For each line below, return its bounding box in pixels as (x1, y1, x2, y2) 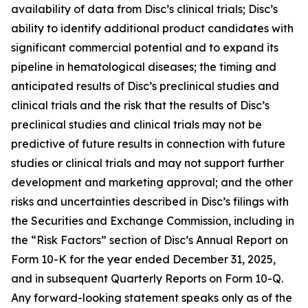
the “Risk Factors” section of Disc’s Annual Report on (11, 233, 288, 247)
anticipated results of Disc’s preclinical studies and (11, 79, 279, 93)
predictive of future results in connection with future (11, 137, 285, 151)
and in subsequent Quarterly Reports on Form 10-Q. (11, 272, 283, 285)
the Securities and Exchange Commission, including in (11, 214, 294, 228)
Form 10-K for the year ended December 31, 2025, (11, 252, 276, 266)
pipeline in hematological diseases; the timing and (11, 60, 276, 74)
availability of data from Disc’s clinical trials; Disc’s (11, 2, 278, 16)
